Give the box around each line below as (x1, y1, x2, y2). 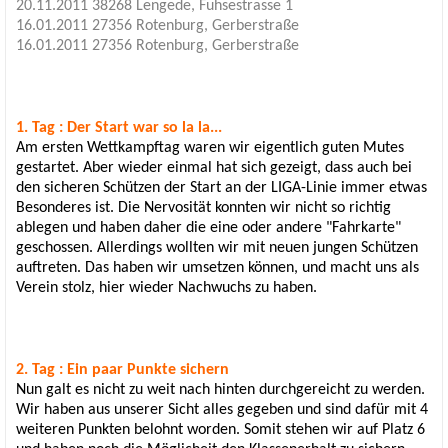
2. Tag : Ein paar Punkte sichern (16, 361, 229, 378)
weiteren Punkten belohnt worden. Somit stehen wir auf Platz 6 (16, 421, 425, 438)
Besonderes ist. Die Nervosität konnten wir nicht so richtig (16, 199, 391, 216)
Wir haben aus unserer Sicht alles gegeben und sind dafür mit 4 (16, 401, 428, 418)
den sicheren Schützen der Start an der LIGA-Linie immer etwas (16, 179, 427, 196)
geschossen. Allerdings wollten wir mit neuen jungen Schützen (16, 239, 418, 256)
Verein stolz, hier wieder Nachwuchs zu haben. (16, 279, 317, 296)
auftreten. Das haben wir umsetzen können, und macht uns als (16, 259, 419, 276)
